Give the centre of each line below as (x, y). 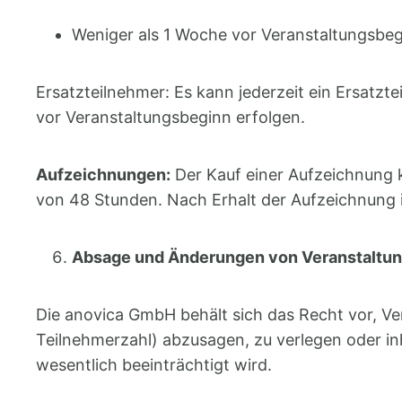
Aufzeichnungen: (103, 174)
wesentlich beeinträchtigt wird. (156, 364)
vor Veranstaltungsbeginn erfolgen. (170, 117)
